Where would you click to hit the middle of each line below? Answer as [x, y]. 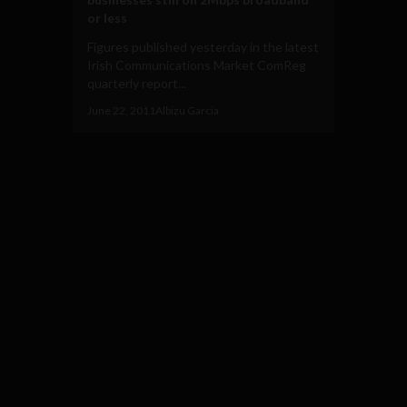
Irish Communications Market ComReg [197, 65]
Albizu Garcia [187, 110]
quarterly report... [137, 83]
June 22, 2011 [121, 110]
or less [107, 17]
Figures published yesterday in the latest [203, 46]
